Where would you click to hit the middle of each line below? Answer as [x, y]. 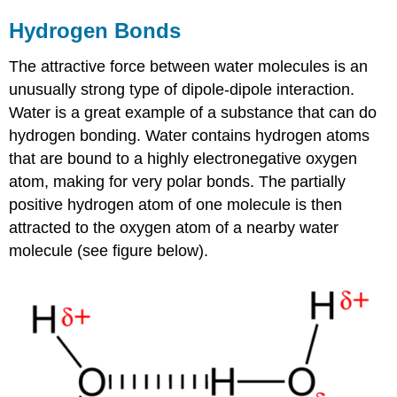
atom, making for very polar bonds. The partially [178, 182]
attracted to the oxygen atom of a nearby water [174, 228]
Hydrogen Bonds [95, 31]
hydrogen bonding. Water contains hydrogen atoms [190, 136]
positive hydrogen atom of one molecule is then [176, 205]
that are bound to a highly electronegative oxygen [183, 159]
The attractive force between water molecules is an [189, 67]
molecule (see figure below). [109, 251]
